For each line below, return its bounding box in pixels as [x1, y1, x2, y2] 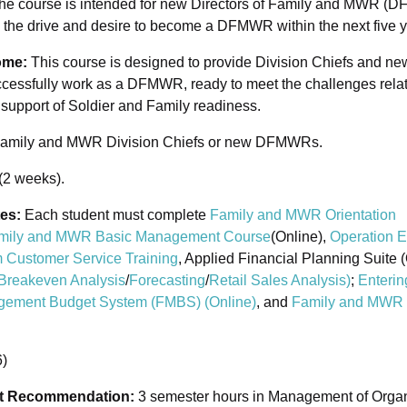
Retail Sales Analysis [209, 273, 346, 289]
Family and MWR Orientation [210, 207, 396, 223]
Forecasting [129, 273, 205, 289]
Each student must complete [25, 207, 210, 223]
